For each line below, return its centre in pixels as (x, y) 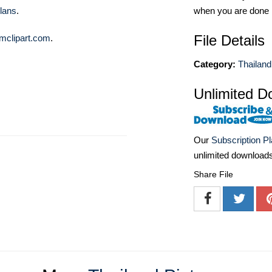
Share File (213, 175)
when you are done (231, 11)
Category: (215, 64)
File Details (229, 40)
